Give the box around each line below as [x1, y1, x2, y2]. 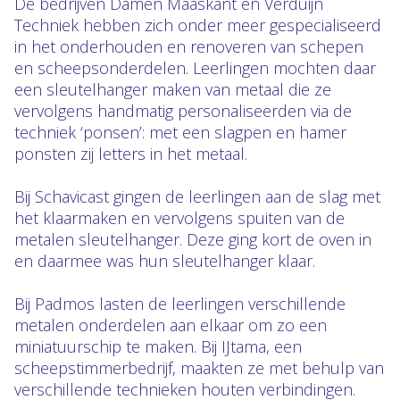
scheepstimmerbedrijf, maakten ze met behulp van [14, 357, 384, 379]
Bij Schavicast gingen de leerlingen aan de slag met [14, 186, 380, 207]
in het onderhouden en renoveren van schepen [14, 36, 363, 57]
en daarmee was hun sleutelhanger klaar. [14, 250, 315, 271]
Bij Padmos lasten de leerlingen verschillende [14, 293, 346, 314]
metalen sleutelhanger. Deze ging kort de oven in [14, 229, 371, 250]
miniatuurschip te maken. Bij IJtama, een [14, 336, 302, 357]
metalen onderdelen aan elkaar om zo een [14, 314, 327, 336]
